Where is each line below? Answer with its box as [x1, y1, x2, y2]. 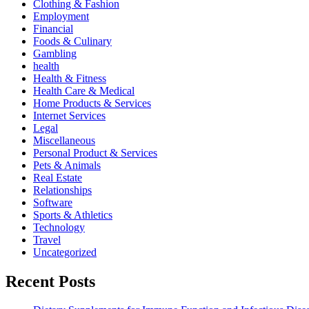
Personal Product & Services [33, 146, 157, 159]
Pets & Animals [33, 159, 101, 171]
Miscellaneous [33, 134, 95, 146]
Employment [33, 10, 89, 22]
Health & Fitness [33, 72, 106, 84]
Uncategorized [33, 246, 97, 258]
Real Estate [33, 171, 82, 183]
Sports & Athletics [33, 208, 112, 221]
